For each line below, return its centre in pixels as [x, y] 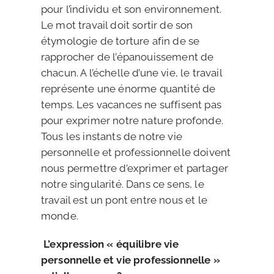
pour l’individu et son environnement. [131, 9]
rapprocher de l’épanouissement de [127, 57]
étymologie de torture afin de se [120, 41]
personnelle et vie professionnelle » [130, 260]
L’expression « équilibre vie [109, 244]
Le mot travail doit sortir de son [117, 25]
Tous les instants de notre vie [111, 136]
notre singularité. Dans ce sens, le [122, 184]
